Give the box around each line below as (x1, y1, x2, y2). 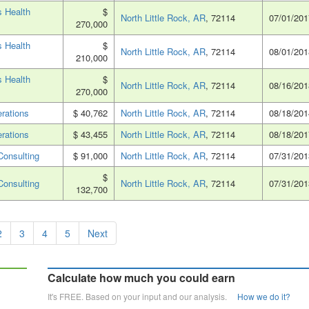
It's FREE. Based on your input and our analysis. (48, 290, 237, 303)
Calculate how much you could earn (48, 270, 235, 286)
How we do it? (237, 290, 290, 303)
